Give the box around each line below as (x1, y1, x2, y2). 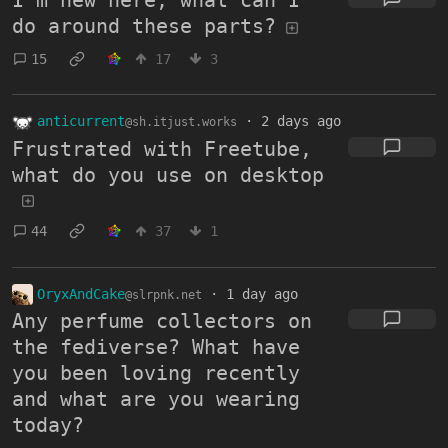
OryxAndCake (37, 285, 125, 302)
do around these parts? (12, 14, 276, 39)
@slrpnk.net (125, 287, 202, 302)
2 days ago (261, 113, 341, 130)
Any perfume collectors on (12, 309, 312, 334)
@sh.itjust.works (125, 115, 237, 130)
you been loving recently (12, 361, 300, 386)
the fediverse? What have (12, 335, 300, 360)
